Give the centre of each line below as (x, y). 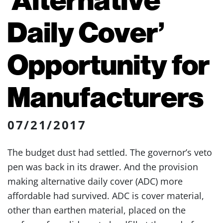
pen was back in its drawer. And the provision (103, 167)
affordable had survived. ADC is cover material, (106, 196)
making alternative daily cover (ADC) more (95, 181)
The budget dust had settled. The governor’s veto (110, 152)
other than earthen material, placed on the (97, 210)
